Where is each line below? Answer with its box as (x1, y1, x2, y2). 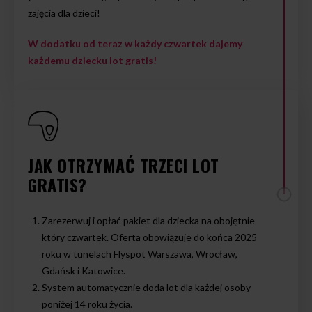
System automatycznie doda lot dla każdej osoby (42, 281, 251, 293)
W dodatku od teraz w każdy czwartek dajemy (28, 38, 242, 49)
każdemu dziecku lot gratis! (28, 54, 157, 66)
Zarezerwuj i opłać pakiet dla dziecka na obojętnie (42, 214, 255, 226)
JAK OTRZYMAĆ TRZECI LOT (28, 153, 219, 178)
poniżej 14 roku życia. (42, 298, 132, 310)
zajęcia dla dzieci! (28, 7, 100, 19)
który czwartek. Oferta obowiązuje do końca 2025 (42, 231, 257, 243)
